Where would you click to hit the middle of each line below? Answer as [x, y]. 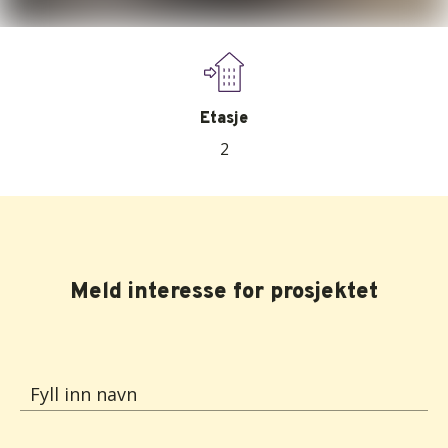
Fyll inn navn [83, 394]
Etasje [224, 119]
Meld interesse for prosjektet [224, 293]
